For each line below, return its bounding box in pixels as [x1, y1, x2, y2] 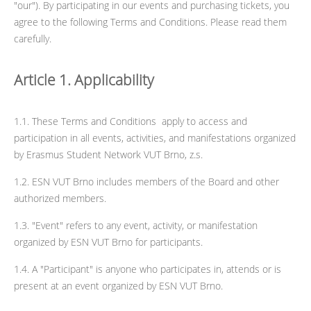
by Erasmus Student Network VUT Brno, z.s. [14, 148, 205, 161]
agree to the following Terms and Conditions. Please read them [14, 15, 287, 28]
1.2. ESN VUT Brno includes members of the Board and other [14, 175, 279, 188]
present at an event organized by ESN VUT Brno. [14, 279, 223, 292]
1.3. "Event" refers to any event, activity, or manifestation [14, 219, 258, 232]
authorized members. [14, 192, 106, 205]
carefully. [14, 32, 51, 45]
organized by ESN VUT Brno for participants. [14, 235, 203, 249]
